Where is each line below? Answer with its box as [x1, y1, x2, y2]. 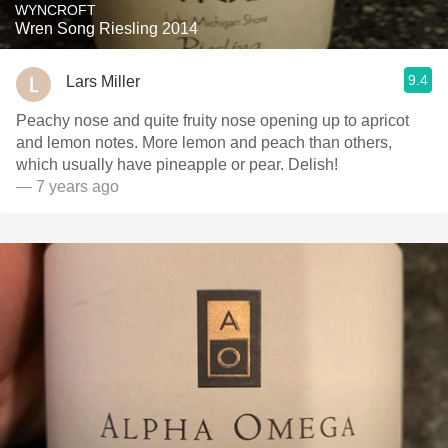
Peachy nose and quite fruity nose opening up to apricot [16, 112, 409, 129]
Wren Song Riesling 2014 [15, 20, 198, 37]
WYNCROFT [15, 2, 96, 18]
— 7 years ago [16, 178, 119, 195]
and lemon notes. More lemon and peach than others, [16, 134, 392, 151]
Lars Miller [66, 72, 140, 90]
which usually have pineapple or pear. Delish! [16, 156, 338, 173]
